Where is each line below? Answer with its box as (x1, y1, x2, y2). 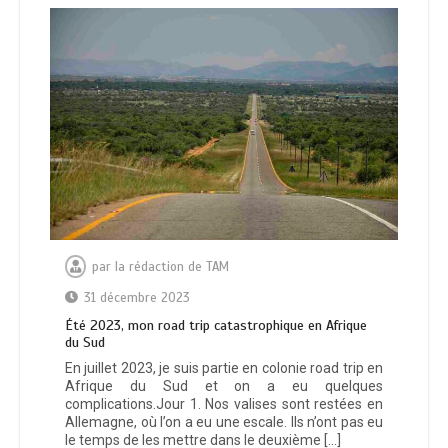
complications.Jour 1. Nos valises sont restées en (65, 396, 383, 413)
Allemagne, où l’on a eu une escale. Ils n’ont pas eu (65, 414, 383, 431)
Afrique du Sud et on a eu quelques (65, 378, 383, 395)
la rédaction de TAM (115, 259, 229, 276)
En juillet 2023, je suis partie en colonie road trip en (65, 360, 383, 377)
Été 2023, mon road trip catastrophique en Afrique (65, 317, 367, 335)
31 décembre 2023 (84, 290, 190, 307)
